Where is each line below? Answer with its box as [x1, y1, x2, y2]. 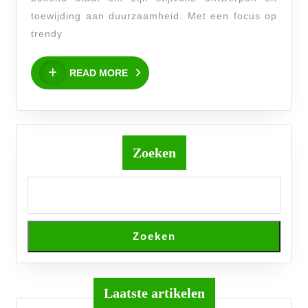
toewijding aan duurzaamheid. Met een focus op [31, 10, 277, 21]
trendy [31, 27, 63, 39]
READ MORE [69, 67, 128, 78]
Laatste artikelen [103, 285, 205, 300]
